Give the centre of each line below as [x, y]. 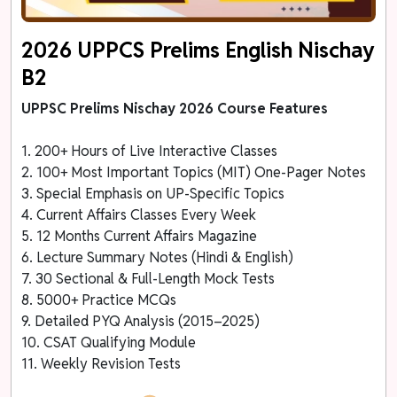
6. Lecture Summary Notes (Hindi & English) [158, 257]
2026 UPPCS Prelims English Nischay [198, 50]
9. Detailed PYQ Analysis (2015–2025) [141, 321]
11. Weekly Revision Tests [101, 363]
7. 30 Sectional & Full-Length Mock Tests [148, 278]
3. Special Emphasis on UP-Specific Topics [153, 193]
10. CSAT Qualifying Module [109, 342]
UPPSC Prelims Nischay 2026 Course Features [175, 108]
